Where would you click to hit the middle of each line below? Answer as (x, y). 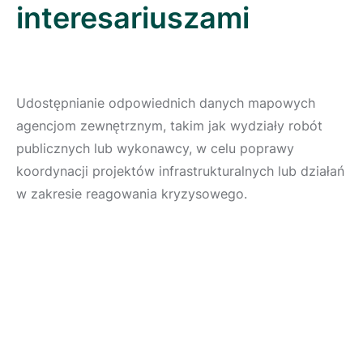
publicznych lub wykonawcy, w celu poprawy (155, 148)
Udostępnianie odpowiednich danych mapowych (166, 102)
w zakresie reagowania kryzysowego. (132, 193)
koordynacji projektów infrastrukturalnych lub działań (180, 171)
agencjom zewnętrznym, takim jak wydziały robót (169, 125)
